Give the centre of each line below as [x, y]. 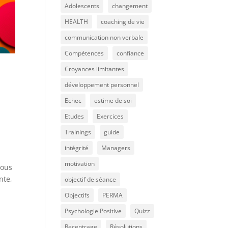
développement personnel [102, 85]
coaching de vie [123, 22]
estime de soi [113, 101]
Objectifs [77, 195]
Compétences [84, 53]
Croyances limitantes [95, 69]
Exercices [110, 116]
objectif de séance [91, 179]
